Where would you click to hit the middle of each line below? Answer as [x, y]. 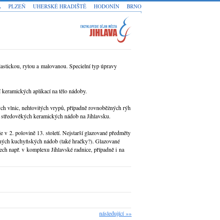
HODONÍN [107, 6]
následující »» [115, 213]
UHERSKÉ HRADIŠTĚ [60, 6]
